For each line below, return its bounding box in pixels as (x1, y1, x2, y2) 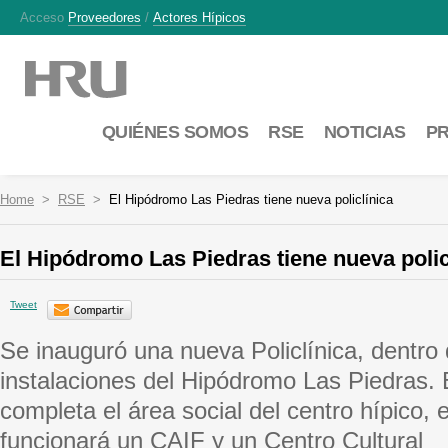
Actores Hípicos (153, 10, 246, 25)
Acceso (20, 10, 68, 25)
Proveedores (68, 10, 141, 25)
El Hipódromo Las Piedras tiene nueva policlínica (109, 192, 393, 207)
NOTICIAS (323, 122, 406, 142)
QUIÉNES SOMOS (101, 122, 248, 142)
